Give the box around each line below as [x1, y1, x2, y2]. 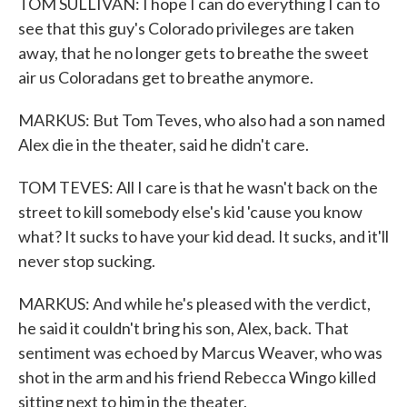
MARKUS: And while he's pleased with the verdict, [18, 293, 371, 313]
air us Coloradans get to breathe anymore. [18, 67, 313, 87]
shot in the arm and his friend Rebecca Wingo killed [18, 367, 376, 387]
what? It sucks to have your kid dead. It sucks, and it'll [18, 226, 389, 246]
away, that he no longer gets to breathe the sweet [18, 43, 369, 63]
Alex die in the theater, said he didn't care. [18, 134, 309, 154]
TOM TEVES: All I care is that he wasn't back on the [18, 177, 378, 197]
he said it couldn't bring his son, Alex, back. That [18, 318, 349, 338]
